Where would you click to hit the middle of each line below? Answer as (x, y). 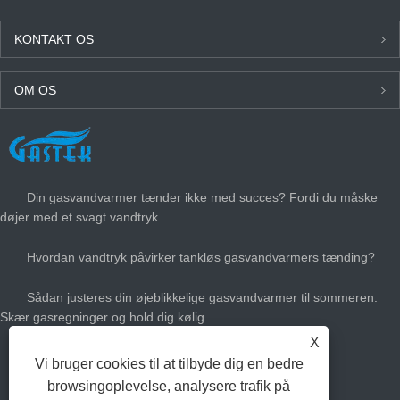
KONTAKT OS (54, 40)
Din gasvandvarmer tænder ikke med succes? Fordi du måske (202, 198)
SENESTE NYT (56, 141)
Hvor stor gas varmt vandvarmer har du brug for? (166, 358)
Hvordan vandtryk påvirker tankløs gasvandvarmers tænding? (201, 258)
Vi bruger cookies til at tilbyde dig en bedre (169, 364)
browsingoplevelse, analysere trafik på (169, 386)
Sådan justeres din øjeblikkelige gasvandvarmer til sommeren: (202, 298)
